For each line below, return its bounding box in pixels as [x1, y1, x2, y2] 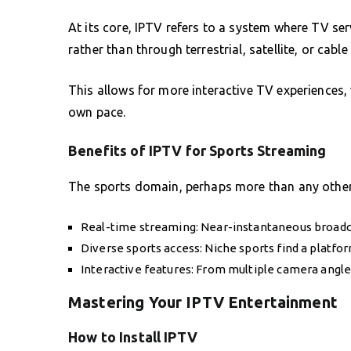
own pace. [68, 104, 126, 119]
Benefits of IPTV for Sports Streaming [68, 142, 327, 158]
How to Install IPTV [68, 328, 197, 345]
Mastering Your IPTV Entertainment [68, 292, 338, 311]
